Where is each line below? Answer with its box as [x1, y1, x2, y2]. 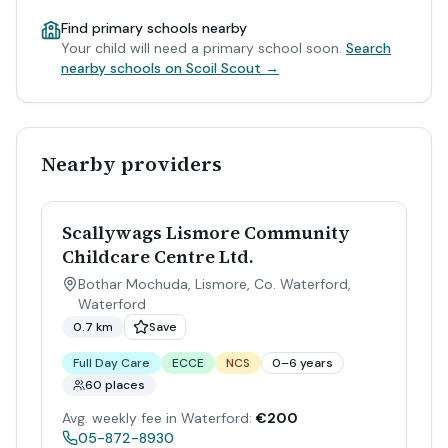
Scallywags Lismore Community [62, 220, 349, 245]
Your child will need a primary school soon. [61, 39, 346, 57]
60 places [85, 377, 145, 393]
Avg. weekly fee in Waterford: [62, 409, 252, 427]
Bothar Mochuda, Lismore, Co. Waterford [78, 275, 348, 293]
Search [346, 39, 391, 57]
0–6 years [272, 355, 333, 371]
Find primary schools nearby [61, 19, 247, 37]
